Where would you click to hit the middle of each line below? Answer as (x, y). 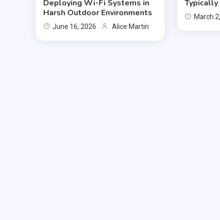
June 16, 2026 (74, 27)
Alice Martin (130, 27)
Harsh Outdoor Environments (97, 13)
